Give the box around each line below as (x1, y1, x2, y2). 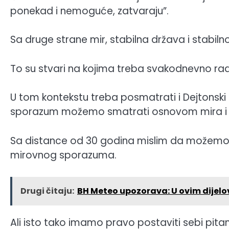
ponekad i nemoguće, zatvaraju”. (10, 4, 169, 18)
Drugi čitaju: (20, 185, 74, 197)
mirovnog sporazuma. (10, 148, 117, 162)
